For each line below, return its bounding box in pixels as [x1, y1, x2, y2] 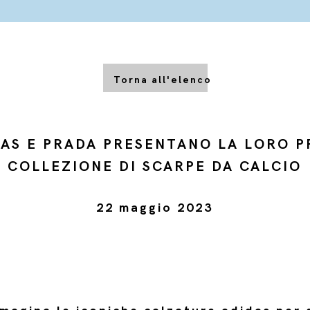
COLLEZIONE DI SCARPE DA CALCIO [8, 158, 302, 175]
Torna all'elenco [113, 74, 212, 86]
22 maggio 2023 [96, 201, 214, 215]
